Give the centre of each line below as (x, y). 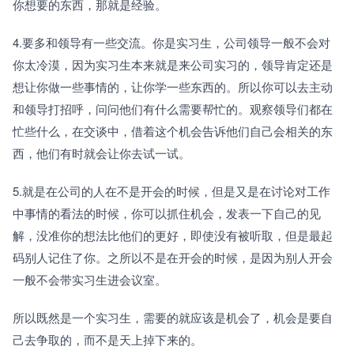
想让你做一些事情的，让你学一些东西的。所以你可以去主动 (173, 87)
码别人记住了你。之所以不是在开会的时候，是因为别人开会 (173, 258)
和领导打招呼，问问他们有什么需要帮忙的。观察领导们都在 (173, 109)
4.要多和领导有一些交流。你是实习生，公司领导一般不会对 (171, 43)
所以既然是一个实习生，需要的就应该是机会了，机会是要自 (173, 318)
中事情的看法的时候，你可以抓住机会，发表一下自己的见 (167, 213)
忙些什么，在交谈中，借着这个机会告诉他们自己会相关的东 (173, 131)
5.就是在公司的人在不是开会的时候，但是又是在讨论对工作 (171, 191)
